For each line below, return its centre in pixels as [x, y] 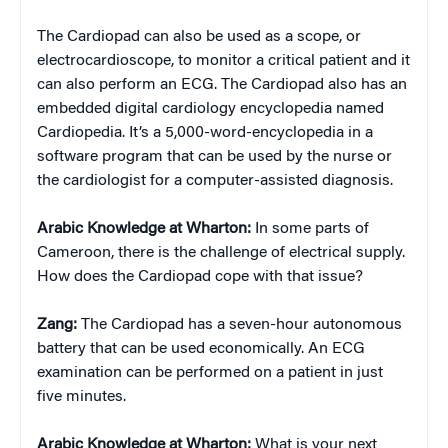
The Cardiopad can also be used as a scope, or [199, 37]
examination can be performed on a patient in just [210, 373]
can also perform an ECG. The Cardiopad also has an [222, 85]
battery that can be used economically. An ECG [201, 349]
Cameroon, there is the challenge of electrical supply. [221, 253]
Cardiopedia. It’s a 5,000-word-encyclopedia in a [205, 133]
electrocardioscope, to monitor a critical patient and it [223, 61]
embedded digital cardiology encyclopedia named [210, 109]
